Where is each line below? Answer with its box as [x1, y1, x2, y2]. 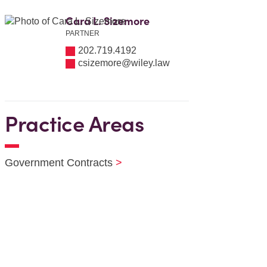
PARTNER [66, 29, 100, 38]
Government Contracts [5, 157, 113, 169]
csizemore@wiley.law [78, 58, 170, 69]
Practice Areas [5, 110, 144, 138]
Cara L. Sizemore [66, 14, 150, 28]
